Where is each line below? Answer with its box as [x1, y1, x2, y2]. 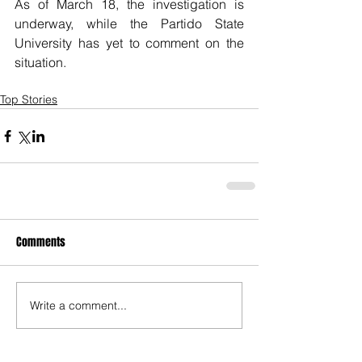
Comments [16, 234, 65, 250]
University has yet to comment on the [15, 35, 244, 51]
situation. [15, 54, 69, 70]
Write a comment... [30, 297, 127, 313]
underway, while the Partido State [15, 15, 244, 32]
